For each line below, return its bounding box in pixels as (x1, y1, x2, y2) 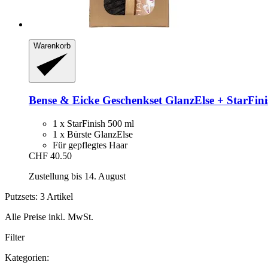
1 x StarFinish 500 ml (53, 118, 134, 129)
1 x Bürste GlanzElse (53, 129, 133, 139)
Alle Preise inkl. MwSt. (5, 211, 93, 222)
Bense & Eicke (29, 94, 99, 107)
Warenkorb (33, 41, 71, 50)
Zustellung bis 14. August (29, 170, 126, 181)
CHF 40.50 (29, 150, 72, 161)
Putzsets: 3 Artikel (5, 191, 73, 202)
